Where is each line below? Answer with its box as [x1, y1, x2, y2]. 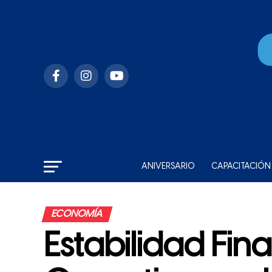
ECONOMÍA [50, 209, 104, 219]
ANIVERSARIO [141, 162, 195, 171]
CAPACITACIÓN [211, 162, 271, 171]
